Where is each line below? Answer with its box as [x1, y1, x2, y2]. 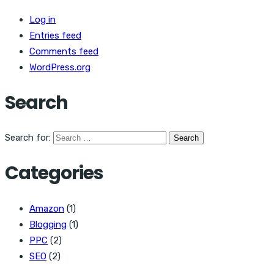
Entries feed [29, 29, 81, 41]
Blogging [29, 219, 67, 231]
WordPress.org [29, 61, 91, 73]
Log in [29, 13, 56, 25]
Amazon [29, 203, 64, 215]
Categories [5, 160, 103, 187]
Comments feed [29, 45, 98, 57]
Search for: [5, 132, 51, 144]
